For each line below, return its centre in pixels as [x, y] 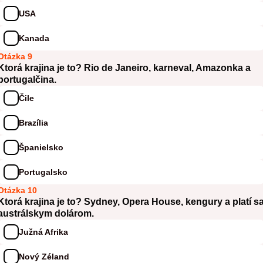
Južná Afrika [43, 232]
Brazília [33, 122]
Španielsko [41, 147]
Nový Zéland [44, 256]
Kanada [34, 38]
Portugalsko [43, 172]
